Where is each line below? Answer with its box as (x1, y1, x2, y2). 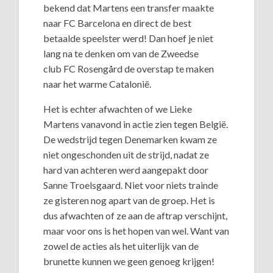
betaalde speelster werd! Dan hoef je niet (43, 32, 214, 44)
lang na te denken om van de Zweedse (43, 48, 199, 60)
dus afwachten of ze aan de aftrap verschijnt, (43, 210, 228, 222)
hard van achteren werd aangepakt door (43, 164, 209, 176)
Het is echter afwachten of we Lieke (43, 103, 193, 115)
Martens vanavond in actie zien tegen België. (43, 118, 229, 130)
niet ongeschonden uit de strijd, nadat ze (43, 149, 210, 161)
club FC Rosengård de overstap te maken (43, 63, 214, 75)
